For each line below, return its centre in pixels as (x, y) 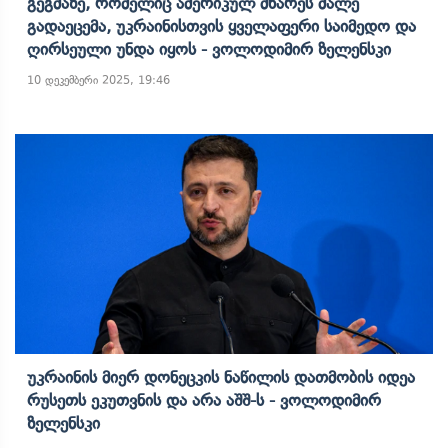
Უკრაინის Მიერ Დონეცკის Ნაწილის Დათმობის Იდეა (221, 377)
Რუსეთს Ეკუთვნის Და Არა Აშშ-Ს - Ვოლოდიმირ (204, 400)
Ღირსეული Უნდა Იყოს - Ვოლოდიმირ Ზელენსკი (209, 49)
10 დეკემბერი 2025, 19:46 (98, 80)
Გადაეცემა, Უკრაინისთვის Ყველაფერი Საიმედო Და (221, 26)
